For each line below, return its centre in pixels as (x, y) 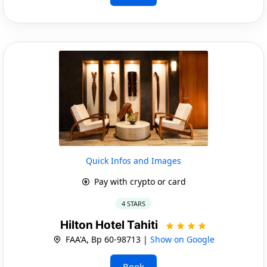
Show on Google (182, 239)
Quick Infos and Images (133, 160)
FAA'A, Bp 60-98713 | (106, 239)
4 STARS (133, 203)
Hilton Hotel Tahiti (110, 225)
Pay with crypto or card (139, 181)
